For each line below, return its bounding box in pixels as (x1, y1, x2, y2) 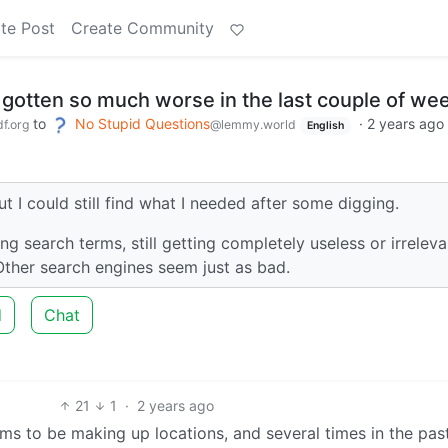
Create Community (71, 18, 214, 38)
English (306, 119, 344, 132)
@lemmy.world (210, 117, 296, 132)
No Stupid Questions (75, 115, 210, 132)
